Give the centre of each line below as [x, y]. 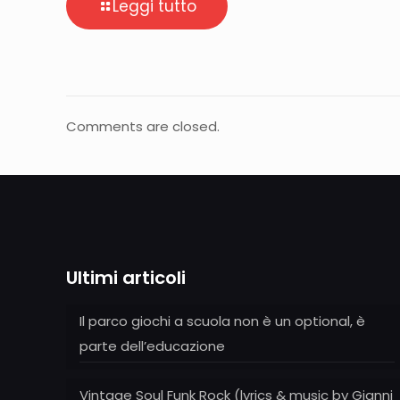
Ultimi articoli [126, 277]
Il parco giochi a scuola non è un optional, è [222, 321]
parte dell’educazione [152, 346]
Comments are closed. [143, 126]
